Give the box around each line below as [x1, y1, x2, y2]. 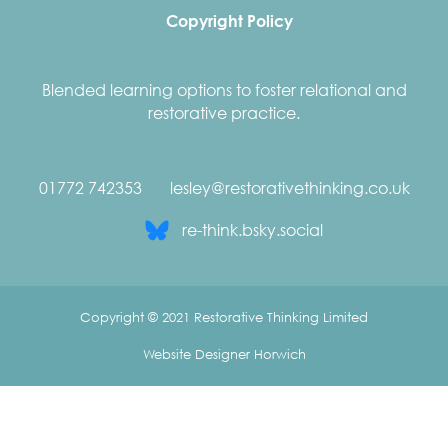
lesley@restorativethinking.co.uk [169, 177, 410, 198]
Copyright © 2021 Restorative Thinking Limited [80, 309, 368, 326]
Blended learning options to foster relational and [41, 79, 407, 100]
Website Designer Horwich [142, 346, 306, 363]
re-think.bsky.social [182, 219, 323, 240]
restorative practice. [148, 102, 300, 123]
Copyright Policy [165, 10, 293, 31]
